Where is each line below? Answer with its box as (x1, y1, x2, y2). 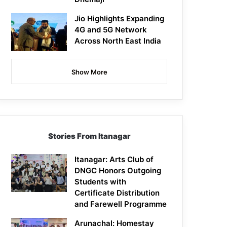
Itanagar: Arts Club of (74, 155, 154, 165)
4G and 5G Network (74, 25, 147, 35)
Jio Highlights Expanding (74, 14, 165, 24)
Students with (74, 177, 127, 187)
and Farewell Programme (74, 199, 167, 209)
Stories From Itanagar (48, 131, 131, 141)
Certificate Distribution (74, 188, 160, 198)
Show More (71, 68, 107, 77)
